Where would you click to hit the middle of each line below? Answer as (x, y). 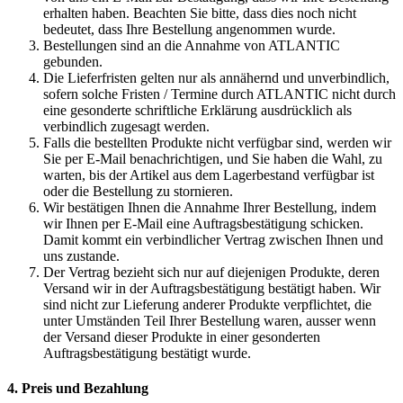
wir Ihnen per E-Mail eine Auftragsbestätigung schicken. (203, 224)
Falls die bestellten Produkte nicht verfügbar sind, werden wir (217, 143)
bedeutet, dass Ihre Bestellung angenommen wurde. (189, 30)
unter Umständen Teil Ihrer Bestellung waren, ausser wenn (210, 321)
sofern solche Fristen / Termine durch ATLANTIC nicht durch (219, 94)
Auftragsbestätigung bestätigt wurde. (147, 354)
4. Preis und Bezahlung (78, 389)
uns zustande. (81, 256)
